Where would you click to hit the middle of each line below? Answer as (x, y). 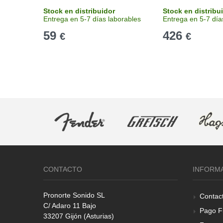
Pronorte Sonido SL (74, 195)
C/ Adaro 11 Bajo (70, 205)
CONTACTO (63, 169)
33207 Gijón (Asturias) (79, 216)
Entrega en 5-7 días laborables (92, 19)
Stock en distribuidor (79, 11)
